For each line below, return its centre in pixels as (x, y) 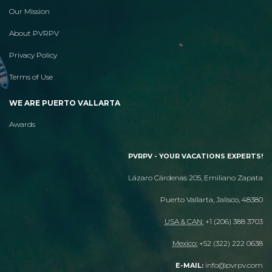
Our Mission (29, 11)
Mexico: (185, 243)
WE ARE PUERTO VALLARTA (65, 103)
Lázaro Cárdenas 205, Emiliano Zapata (195, 177)
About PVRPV (34, 33)
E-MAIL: (189, 265)
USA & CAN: (184, 221)
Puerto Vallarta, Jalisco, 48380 (212, 199)
